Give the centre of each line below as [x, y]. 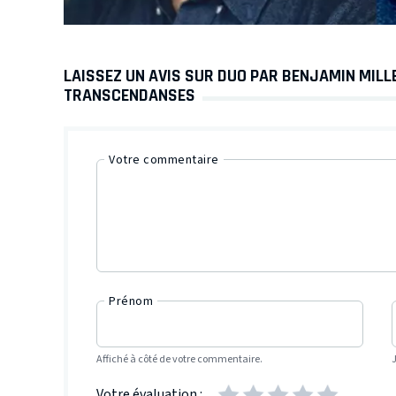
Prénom [131, 301]
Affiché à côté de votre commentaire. [179, 359]
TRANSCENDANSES [129, 95]
